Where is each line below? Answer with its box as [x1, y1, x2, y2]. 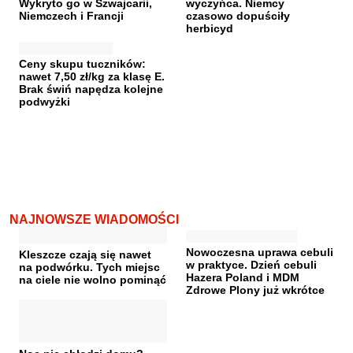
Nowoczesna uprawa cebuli [186, 246, 333, 258]
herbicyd [186, 22, 233, 35]
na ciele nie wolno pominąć [19, 273, 166, 286]
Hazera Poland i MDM [186, 271, 299, 284]
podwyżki [19, 95, 70, 108]
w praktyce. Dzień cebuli [186, 258, 317, 271]
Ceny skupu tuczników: [19, 58, 146, 70]
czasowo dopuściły [186, 9, 290, 22]
